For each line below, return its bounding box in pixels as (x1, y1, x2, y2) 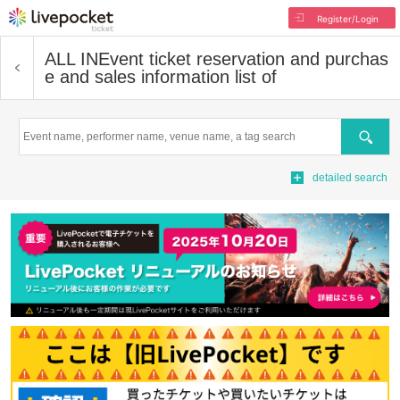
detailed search (312, 171, 387, 184)
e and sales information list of (45, 67, 277, 87)
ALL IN (45, 49, 98, 69)
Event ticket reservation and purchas (98, 49, 388, 69)
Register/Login (316, 13, 379, 24)
